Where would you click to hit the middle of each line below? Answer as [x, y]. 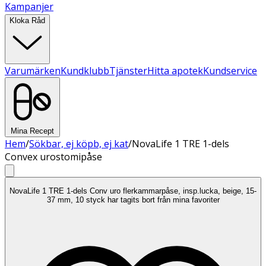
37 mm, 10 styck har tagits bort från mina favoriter [133, 200]
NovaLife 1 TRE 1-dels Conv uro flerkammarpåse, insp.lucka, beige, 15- [133, 191]
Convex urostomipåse [53, 157]
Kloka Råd [27, 20]
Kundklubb [85, 71]
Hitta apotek [175, 71]
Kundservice [230, 71]
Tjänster [128, 71]
